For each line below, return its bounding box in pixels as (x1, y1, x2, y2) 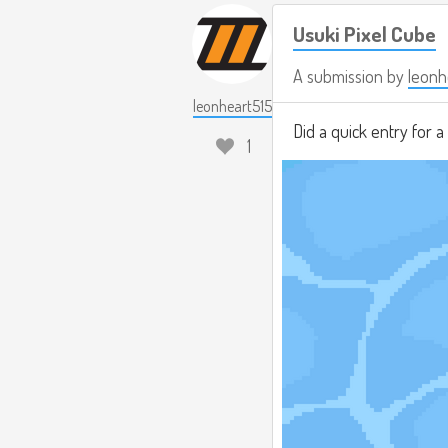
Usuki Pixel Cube (293, 20, 436, 47)
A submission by (293, 65, 408, 87)
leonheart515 (192, 96, 272, 116)
